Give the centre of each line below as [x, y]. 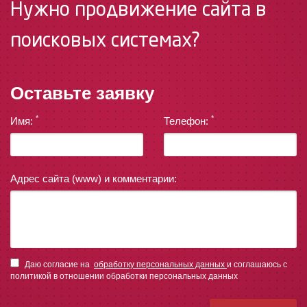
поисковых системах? [105, 41]
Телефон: [187, 121]
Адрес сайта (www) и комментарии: [94, 178]
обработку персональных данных [160, 264]
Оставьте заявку [82, 93]
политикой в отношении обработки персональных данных [124, 276]
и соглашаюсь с [258, 264]
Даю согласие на [59, 264]
